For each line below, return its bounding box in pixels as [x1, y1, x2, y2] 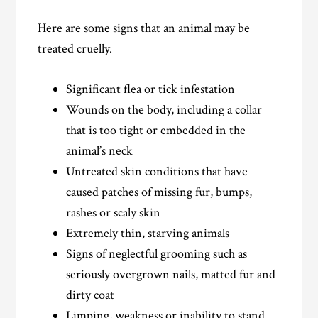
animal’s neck [66, 143, 133, 160]
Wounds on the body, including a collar [66, 102, 263, 119]
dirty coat [66, 287, 115, 304]
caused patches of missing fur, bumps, [66, 184, 253, 201]
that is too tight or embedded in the [66, 122, 246, 139]
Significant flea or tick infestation [66, 81, 236, 98]
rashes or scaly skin [66, 204, 161, 221]
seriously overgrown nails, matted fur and [66, 266, 276, 283]
